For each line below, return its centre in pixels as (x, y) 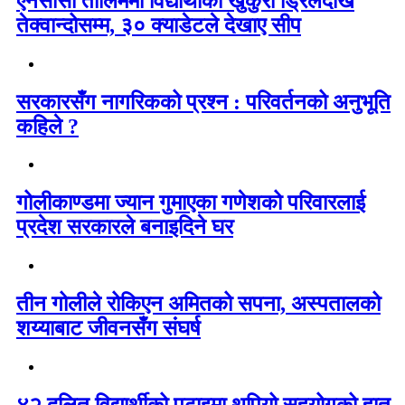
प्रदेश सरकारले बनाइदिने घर (125, 227)
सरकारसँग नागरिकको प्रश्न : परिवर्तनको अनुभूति (203, 102)
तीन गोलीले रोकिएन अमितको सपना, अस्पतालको (198, 304)
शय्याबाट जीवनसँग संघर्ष (108, 329)
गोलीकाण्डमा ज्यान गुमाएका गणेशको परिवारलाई (191, 203)
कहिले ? (47, 126)
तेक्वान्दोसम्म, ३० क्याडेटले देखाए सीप (159, 25)
